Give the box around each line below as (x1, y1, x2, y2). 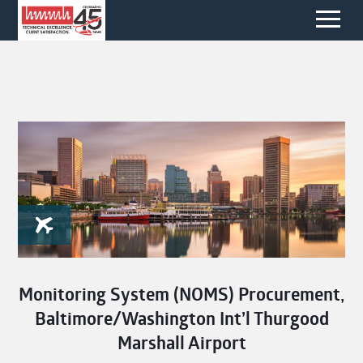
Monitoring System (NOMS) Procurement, (19, 282, 344, 307)
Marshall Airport (117, 331, 246, 356)
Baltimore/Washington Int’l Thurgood (34, 306, 329, 331)
